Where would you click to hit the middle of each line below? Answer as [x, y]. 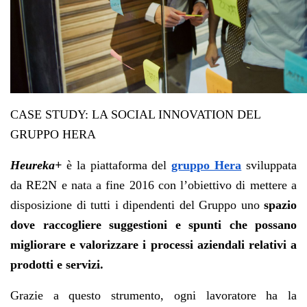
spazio [280, 205]
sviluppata [269, 165]
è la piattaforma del [117, 165]
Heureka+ [36, 165]
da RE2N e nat [48, 185]
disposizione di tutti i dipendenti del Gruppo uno [137, 205]
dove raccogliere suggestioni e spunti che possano [153, 224]
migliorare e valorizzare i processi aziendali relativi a [153, 244]
